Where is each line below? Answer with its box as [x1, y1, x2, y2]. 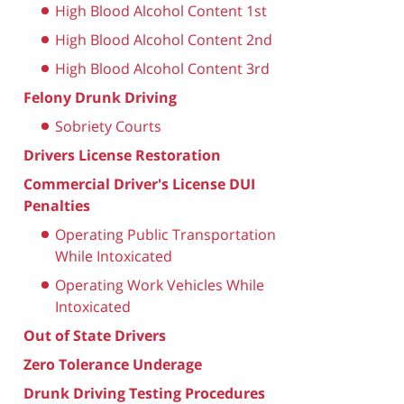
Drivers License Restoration [23, 144, 221, 165]
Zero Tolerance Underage [23, 353, 202, 374]
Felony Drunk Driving [23, 87, 177, 107]
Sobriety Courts [55, 115, 161, 136]
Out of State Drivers [23, 325, 166, 345]
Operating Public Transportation [55, 224, 276, 244]
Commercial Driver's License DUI [23, 173, 255, 194]
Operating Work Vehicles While [55, 274, 264, 295]
